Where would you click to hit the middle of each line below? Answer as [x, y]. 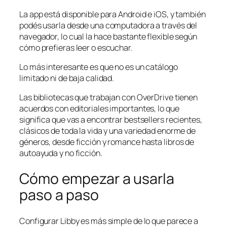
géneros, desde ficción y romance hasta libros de [107, 142]
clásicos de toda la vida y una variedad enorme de [108, 131]
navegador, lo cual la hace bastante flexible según [108, 36]
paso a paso [59, 195]
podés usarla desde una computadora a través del [108, 25]
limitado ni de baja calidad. [67, 78]
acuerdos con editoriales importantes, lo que [99, 109]
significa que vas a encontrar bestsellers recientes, [111, 120]
